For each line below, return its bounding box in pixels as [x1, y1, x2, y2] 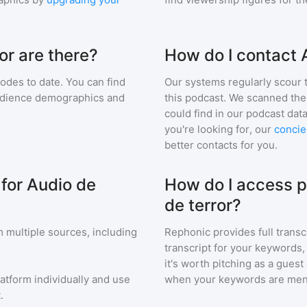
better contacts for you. [164, 138, 278, 151]
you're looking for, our [164, 123, 271, 136]
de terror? [164, 195, 241, 215]
